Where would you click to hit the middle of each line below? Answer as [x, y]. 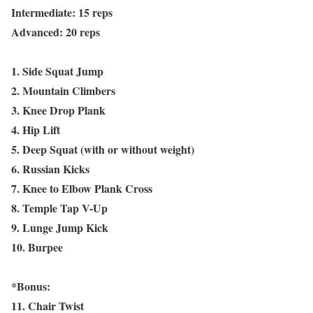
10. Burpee [37, 247]
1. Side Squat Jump [57, 71]
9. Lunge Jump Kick [60, 227]
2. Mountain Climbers [63, 90]
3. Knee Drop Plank [58, 110]
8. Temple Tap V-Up [59, 208]
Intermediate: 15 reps [62, 12]
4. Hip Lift [36, 129]
